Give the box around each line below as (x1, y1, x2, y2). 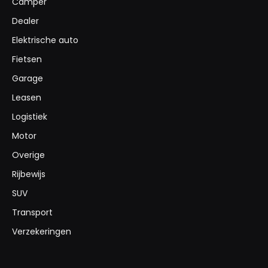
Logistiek (12, 111, 47, 123)
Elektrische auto (12, 34, 78, 47)
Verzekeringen (12, 226, 71, 238)
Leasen (12, 92, 41, 104)
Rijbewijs (12, 168, 45, 181)
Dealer (12, 15, 39, 28)
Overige (12, 149, 45, 162)
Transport (12, 206, 53, 219)
